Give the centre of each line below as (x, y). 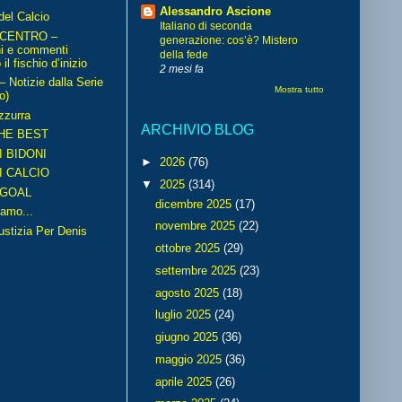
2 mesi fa (182, 68)
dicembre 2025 (195, 204)
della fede (184, 54)
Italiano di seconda (206, 26)
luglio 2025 (184, 315)
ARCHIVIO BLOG (197, 130)
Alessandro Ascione (215, 11)
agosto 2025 (188, 293)
